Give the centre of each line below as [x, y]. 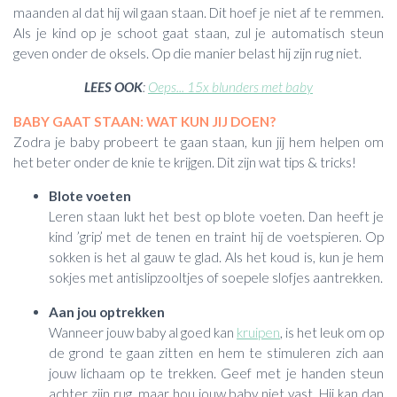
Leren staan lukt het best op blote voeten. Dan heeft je [216, 217]
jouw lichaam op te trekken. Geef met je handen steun [216, 373]
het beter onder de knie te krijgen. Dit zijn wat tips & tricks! [185, 162]
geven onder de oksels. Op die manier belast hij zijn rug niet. [187, 54]
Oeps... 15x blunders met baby [230, 87]
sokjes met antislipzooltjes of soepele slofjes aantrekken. [216, 278]
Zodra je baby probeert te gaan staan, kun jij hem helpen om [198, 141]
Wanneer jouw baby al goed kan [143, 332]
